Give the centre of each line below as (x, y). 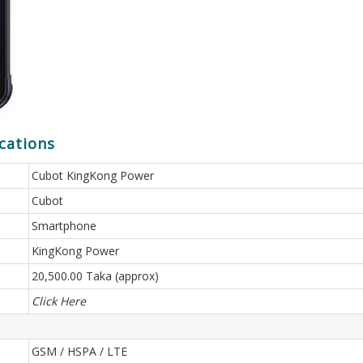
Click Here (59, 301)
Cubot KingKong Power (93, 175)
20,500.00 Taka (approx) (95, 276)
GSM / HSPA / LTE (79, 351)
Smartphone (64, 226)
